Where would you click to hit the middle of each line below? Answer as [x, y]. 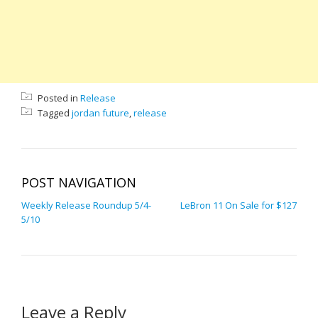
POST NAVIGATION [79, 182]
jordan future [100, 113]
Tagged [54, 113]
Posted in [58, 98]
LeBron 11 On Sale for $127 [238, 205]
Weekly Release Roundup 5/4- [86, 205]
